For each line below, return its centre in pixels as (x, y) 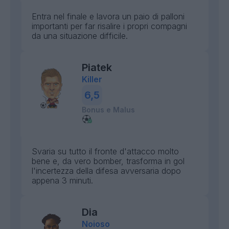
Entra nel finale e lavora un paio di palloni (108, 16)
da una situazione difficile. (80, 36)
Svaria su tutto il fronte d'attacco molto (105, 151)
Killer (92, 79)
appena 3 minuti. (62, 180)
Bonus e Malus (108, 110)
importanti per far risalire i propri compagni (109, 26)
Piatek (97, 67)
